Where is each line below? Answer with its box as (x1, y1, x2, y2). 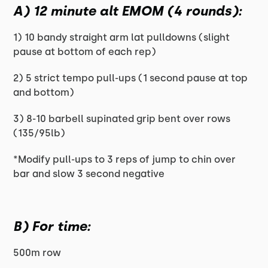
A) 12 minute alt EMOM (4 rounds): (13, 3, 242, 19)
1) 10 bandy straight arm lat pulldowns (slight (13, 32, 230, 43)
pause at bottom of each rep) (13, 46, 157, 57)
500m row (13, 247, 62, 258)
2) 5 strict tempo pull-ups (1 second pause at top (13, 72, 248, 84)
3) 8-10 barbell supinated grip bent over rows (13, 113, 231, 124)
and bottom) (13, 87, 75, 98)
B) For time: (13, 218, 91, 234)
